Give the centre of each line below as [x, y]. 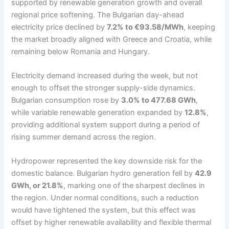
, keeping [200, 27]
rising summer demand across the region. [84, 137]
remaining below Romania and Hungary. [81, 51]
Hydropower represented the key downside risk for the [107, 161]
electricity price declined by [59, 27]
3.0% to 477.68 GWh [159, 100]
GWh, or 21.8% [38, 186]
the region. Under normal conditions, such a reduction [105, 198]
